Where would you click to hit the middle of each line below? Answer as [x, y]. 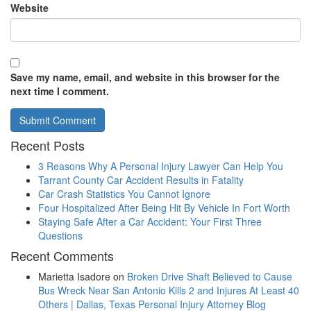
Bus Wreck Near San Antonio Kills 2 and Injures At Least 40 [169, 290]
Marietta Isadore [74, 276]
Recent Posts [48, 145]
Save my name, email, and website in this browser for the [145, 77]
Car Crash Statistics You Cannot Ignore [124, 194]
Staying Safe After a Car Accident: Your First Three [150, 221]
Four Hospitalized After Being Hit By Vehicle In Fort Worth [164, 208]
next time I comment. [60, 91]
